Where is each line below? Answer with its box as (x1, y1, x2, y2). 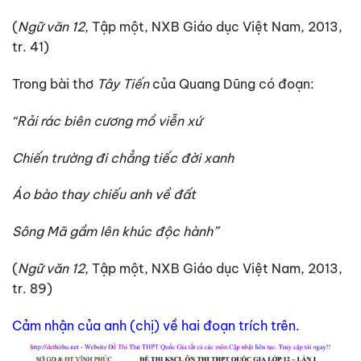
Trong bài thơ (12, 75, 97, 92)
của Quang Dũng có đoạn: (152, 75, 314, 92)
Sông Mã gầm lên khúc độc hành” (12, 223, 218, 240)
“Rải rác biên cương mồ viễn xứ (12, 112, 201, 129)
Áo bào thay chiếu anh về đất (12, 186, 196, 203)
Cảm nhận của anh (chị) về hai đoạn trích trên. (12, 317, 300, 334)
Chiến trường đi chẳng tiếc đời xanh (12, 149, 234, 166)
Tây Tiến (97, 75, 152, 92)
